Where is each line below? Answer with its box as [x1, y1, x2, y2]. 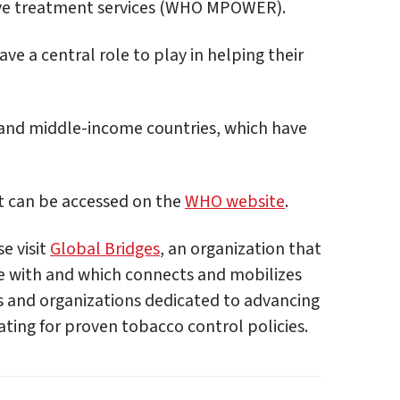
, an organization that [160, 236, 321, 262]
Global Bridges [50, 236, 160, 262]
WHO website [185, 188, 285, 214]
